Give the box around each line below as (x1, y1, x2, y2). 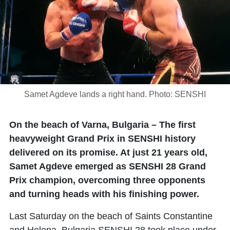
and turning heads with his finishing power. (9, 189, 199, 199)
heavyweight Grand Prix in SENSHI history (9, 133, 196, 144)
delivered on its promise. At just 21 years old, (9, 147, 207, 158)
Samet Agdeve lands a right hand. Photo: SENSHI (24, 90, 206, 99)
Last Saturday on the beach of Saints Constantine (9, 211, 213, 221)
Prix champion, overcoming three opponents (9, 175, 205, 185)
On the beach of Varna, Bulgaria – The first (9, 120, 196, 130)
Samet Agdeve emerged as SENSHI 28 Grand (9, 161, 206, 171)
